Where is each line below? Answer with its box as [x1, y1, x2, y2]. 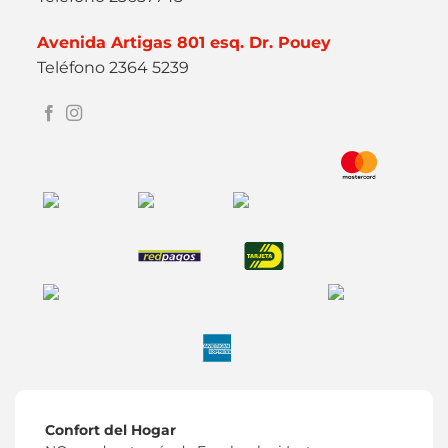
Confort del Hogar [45, 422, 176, 439]
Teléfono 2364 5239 [37, 57, 190, 77]
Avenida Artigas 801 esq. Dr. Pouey [37, 32, 332, 52]
